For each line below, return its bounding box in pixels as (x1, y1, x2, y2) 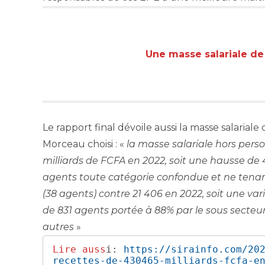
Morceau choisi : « (43, 138, 127, 150)
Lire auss (53, 243, 106, 255)
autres (43, 221, 74, 233)
